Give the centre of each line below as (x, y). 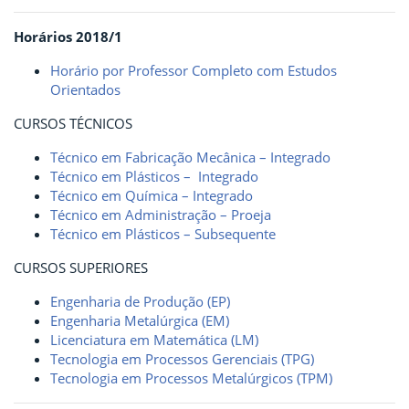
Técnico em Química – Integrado (152, 195)
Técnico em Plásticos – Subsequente (163, 234)
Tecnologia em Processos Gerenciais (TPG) (182, 359)
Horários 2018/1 (68, 37)
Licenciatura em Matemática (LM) (154, 340)
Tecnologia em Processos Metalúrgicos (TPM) (191, 378)
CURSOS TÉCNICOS (73, 123)
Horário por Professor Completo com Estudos (194, 70)
